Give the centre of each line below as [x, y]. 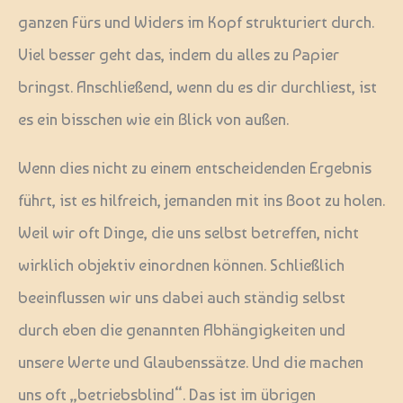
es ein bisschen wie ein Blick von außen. [153, 119]
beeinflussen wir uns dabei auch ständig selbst [182, 297]
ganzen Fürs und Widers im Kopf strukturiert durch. [196, 22]
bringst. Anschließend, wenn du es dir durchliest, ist [197, 86]
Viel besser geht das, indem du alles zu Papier [179, 54]
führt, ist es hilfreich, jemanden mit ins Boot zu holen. [201, 200]
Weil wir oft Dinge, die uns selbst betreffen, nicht [188, 232]
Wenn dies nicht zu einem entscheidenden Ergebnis [195, 167]
